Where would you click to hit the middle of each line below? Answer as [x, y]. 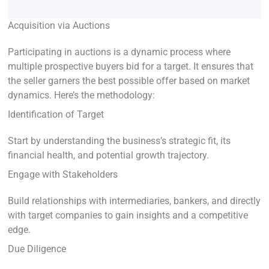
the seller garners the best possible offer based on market [129, 81]
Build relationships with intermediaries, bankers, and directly [134, 201]
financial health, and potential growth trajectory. [108, 156]
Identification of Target [56, 115]
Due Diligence [37, 249]
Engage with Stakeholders [63, 175]
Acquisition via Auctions [59, 26]
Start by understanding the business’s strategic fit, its [119, 141]
